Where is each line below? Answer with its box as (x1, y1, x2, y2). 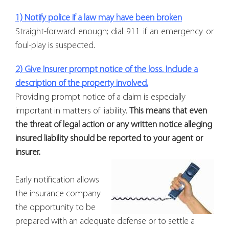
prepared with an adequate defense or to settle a (15, 216, 195, 226)
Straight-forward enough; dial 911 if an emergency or (15, 27, 214, 37)
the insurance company (15, 189, 101, 199)
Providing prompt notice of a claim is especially (15, 92, 186, 102)
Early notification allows (15, 175, 99, 185)
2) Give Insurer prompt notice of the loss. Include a (15, 64, 198, 75)
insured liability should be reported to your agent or (15, 133, 203, 144)
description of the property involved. (15, 78, 148, 88)
